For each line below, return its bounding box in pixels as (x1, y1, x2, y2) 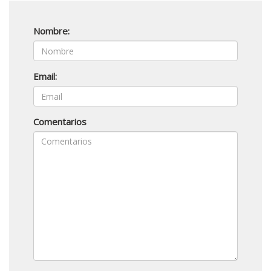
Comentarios (33, 116, 87, 128)
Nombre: (33, 25, 70, 37)
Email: (33, 70, 57, 82)
